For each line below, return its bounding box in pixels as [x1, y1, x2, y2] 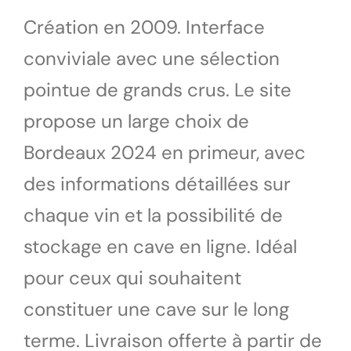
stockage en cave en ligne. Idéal [24, 233, 297, 259]
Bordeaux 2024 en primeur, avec [24, 139, 306, 165]
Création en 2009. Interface [24, 14, 265, 39]
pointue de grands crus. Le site [24, 77, 291, 102]
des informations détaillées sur [24, 171, 291, 196]
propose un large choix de [24, 108, 249, 133]
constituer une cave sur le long [24, 296, 289, 321]
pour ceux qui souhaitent [24, 265, 241, 290]
